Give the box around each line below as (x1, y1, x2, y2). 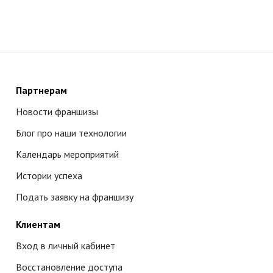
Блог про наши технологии (16, 127, 127, 139)
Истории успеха (16, 169, 82, 182)
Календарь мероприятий (16, 148, 119, 160)
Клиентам (16, 218, 60, 230)
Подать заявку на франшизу (16, 191, 133, 203)
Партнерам (16, 84, 67, 96)
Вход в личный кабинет (16, 239, 115, 252)
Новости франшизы (16, 105, 98, 118)
